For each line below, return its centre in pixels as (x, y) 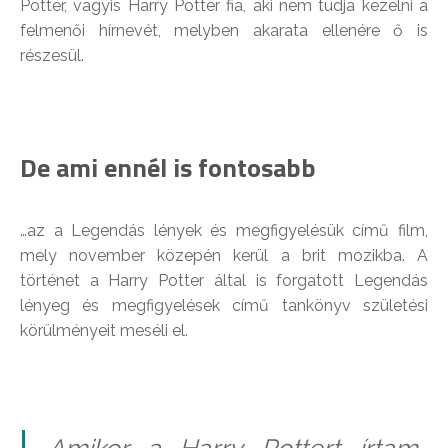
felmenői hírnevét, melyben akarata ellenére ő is (224, 31)
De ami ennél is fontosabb (168, 168)
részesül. (52, 56)
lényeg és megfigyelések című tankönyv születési (224, 306)
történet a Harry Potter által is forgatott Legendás (224, 281)
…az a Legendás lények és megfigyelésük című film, (224, 231)
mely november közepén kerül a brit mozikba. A (224, 256)
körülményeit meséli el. (104, 331)
